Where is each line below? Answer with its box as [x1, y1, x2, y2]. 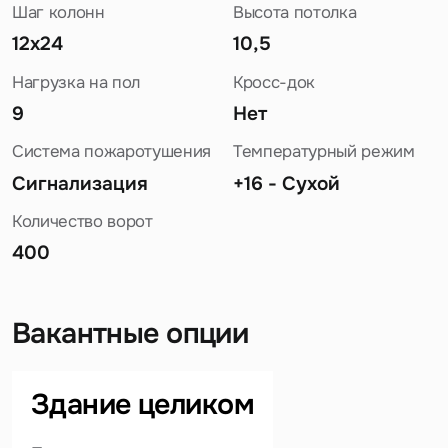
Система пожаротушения [11, 141, 211, 163]
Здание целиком [31, 385, 255, 423]
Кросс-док [232, 71, 315, 93]
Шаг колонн [11, 2, 105, 24]
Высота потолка [232, 2, 357, 24]
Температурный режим [232, 141, 415, 163]
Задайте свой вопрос [32, 359, 387, 406]
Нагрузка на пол [11, 71, 140, 93]
